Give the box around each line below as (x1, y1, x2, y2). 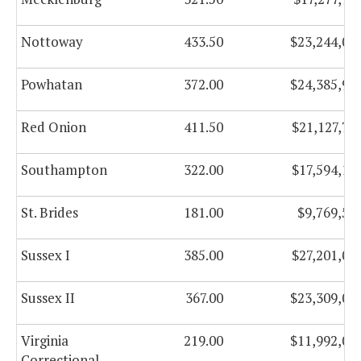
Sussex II (21, 288, 75, 308)
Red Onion (21, 118, 86, 137)
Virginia (21, 331, 68, 351)
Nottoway (21, 32, 83, 52)
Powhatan (21, 75, 82, 94)
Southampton (21, 160, 107, 180)
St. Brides (21, 203, 78, 222)
